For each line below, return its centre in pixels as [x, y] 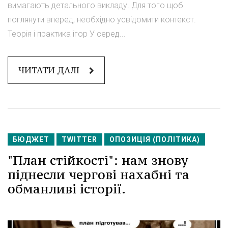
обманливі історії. [67, 189]
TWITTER [79, 139]
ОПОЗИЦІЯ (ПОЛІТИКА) [155, 139]
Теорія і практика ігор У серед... [67, 34]
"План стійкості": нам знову [98, 160]
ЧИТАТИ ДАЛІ [50, 70]
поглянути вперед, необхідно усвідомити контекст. [102, 19]
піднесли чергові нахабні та [98, 174]
